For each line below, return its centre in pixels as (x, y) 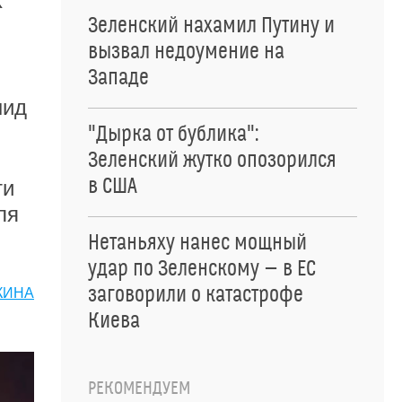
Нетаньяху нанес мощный (197, 243)
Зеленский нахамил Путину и (211, 26)
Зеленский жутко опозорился (212, 161)
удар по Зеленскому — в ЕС (202, 269)
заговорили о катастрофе (196, 295)
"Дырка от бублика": (173, 135)
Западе (118, 78)
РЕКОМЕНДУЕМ (139, 389)
